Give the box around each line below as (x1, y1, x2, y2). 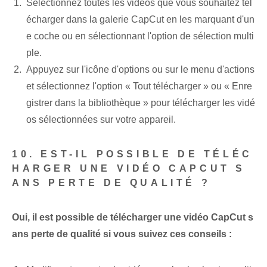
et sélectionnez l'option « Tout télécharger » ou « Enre (26, 81, 252, 92)
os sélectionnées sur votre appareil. (26, 114, 176, 125)
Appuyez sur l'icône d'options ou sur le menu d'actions (26, 64, 254, 75)
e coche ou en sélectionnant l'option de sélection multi (26, 31, 254, 42)
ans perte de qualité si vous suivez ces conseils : (12, 229, 232, 240)
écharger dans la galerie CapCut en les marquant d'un (26, 14, 254, 25)
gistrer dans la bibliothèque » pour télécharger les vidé (26, 98, 255, 108)
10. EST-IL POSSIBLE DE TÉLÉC (12, 149, 253, 160)
